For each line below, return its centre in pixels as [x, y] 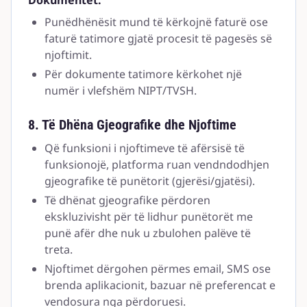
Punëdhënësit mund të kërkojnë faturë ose [156, 22]
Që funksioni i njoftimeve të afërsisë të [145, 148]
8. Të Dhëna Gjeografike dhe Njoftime [132, 125]
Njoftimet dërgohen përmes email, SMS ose [158, 269]
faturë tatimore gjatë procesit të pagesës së [158, 38]
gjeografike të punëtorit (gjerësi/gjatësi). [150, 181]
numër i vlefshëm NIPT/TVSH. [121, 90]
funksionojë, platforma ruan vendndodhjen [157, 164]
